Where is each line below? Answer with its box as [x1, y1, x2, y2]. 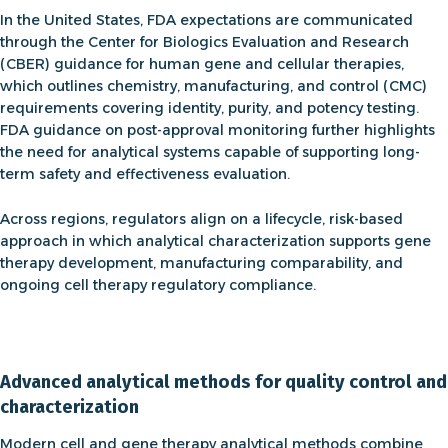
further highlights [312, 120, 435, 139]
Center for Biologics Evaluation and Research [84, 32, 409, 51]
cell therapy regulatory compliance [64, 275, 313, 294]
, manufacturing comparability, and [153, 253, 403, 272]
